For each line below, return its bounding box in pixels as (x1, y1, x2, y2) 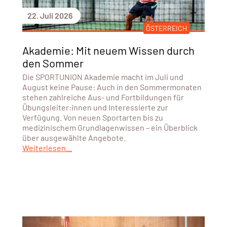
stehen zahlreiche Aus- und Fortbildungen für (22, 92, 184, 102)
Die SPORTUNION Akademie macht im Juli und (22, 71, 183, 82)
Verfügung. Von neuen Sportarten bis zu (22, 112, 163, 122)
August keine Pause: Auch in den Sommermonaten (22, 82, 202, 92)
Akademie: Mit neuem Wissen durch (22, 43, 195, 57)
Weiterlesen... (22, 142, 72, 153)
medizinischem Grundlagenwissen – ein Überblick (22, 122, 198, 132)
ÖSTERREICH (145, 23, 187, 32)
